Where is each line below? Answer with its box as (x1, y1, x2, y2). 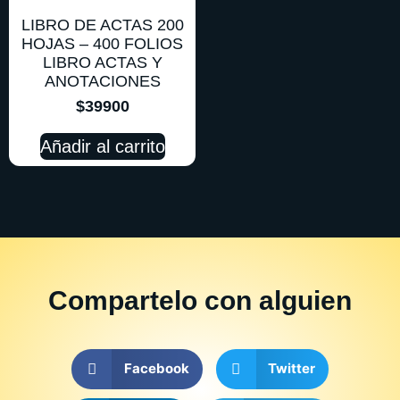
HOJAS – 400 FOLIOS (21, 34, 183, 53)
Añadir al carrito (39, 136, 165, 156)
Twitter (268, 360, 315, 378)
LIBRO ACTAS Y (42, 53, 162, 71)
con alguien (204, 285, 352, 315)
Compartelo (48, 285, 197, 315)
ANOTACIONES (44, 71, 161, 90)
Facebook (123, 360, 189, 378)
